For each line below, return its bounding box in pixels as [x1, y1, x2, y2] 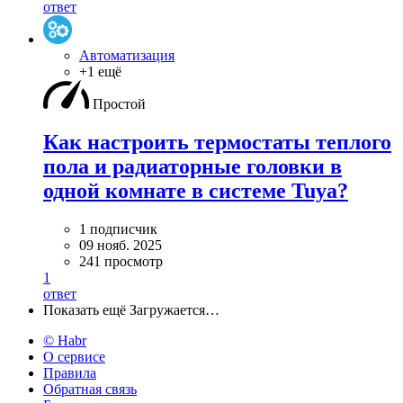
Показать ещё [43, 301, 126, 318]
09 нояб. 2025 [79, 237, 162, 253]
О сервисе [43, 348, 105, 364]
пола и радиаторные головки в [43, 154, 342, 178]
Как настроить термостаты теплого [43, 130, 391, 154]
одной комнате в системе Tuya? [43, 178, 348, 202]
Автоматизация [79, 47, 175, 63]
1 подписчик [79, 220, 157, 237]
